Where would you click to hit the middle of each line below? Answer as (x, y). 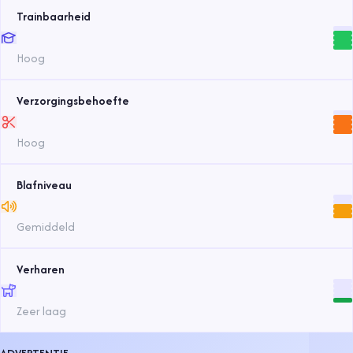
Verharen (41, 269)
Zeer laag (41, 311)
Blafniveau (44, 185)
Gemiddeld (46, 227)
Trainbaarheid (54, 17)
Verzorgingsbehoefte (73, 101)
